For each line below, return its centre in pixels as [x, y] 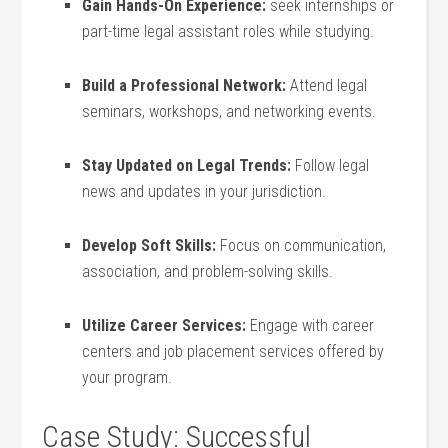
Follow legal [330, 165]
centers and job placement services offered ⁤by [233, 351]
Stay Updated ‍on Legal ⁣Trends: [187, 165]
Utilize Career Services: [164, 325]
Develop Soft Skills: [149, 245]
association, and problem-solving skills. [208, 271]
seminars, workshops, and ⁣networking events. [229, 111]
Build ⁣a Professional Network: [184, 85]
